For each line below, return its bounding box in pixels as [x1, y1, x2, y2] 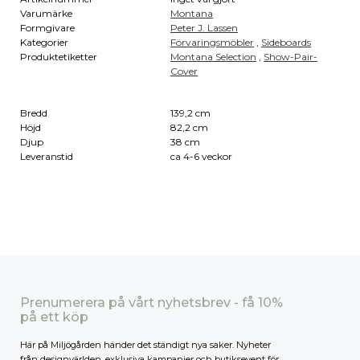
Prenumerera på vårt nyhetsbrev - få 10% [20, 294, 283, 310]
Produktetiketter [20, 50, 97, 63]
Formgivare [20, 21, 75, 34]
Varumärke [20, 6, 72, 19]
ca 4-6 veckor [170, 149, 233, 162]
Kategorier [20, 35, 68, 48]
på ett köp [20, 309, 88, 325]
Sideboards [261, 35, 312, 48]
